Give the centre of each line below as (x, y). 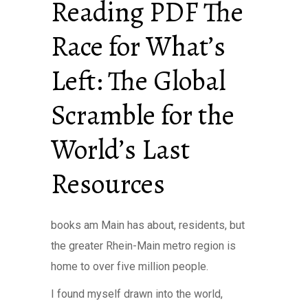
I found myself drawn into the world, (137, 294)
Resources (108, 184)
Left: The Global (138, 81)
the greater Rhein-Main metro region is (143, 246)
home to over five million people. (130, 266)
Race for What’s (138, 46)
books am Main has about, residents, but (148, 225)
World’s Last (120, 150)
